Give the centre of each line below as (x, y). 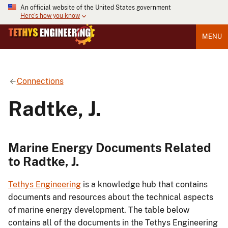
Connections (40, 81)
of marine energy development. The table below (99, 210)
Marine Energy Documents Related (110, 147)
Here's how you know (50, 16)
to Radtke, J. (44, 161)
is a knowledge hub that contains (144, 185)
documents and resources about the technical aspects (111, 197)
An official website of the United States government (96, 8)
